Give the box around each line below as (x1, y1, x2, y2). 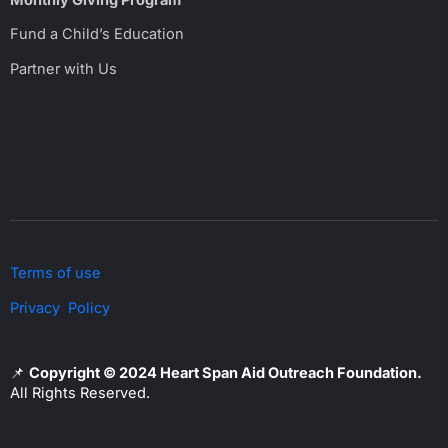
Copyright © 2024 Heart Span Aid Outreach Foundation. (29, 363, 422, 382)
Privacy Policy (10, 298, 110, 317)
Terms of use (10, 264, 101, 283)
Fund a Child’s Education (10, 25, 184, 44)
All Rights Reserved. (10, 383, 150, 402)
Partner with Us (10, 59, 117, 78)
